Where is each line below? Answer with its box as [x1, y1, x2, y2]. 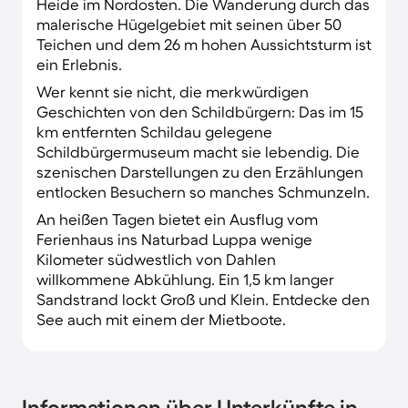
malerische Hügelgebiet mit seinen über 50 [36, 15, 342, 33]
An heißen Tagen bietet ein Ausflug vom [36, 209, 318, 228]
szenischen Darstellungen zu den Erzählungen [36, 162, 363, 180]
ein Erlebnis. [36, 55, 122, 73]
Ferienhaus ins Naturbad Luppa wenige [36, 229, 312, 248]
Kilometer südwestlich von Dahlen [36, 250, 276, 268]
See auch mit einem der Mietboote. [36, 310, 286, 328]
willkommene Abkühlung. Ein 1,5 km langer [36, 270, 334, 288]
